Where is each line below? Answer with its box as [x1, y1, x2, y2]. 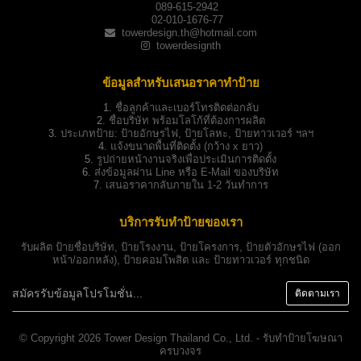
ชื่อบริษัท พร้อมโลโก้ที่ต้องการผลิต [105, 114, 265, 127]
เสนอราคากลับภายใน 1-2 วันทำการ [102, 179, 268, 192]
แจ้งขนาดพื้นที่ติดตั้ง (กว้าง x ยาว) [107, 140, 263, 153]
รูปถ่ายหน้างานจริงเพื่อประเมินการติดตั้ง [93, 153, 276, 166]
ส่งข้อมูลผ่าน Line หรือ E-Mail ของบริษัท [91, 166, 279, 179]
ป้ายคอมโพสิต [122, 254, 189, 267]
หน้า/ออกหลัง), [52, 254, 123, 267]
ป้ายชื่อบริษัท [55, 241, 114, 254]
